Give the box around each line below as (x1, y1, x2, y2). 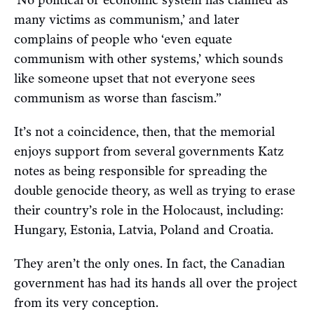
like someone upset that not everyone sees (14, 71, 255, 87)
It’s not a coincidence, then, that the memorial (14, 124, 275, 140)
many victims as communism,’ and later (14, 12, 240, 28)
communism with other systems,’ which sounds (14, 51, 283, 67)
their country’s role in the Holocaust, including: (14, 203, 283, 219)
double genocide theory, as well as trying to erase (14, 183, 295, 199)
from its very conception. (14, 295, 158, 311)
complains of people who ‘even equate (14, 32, 232, 48)
